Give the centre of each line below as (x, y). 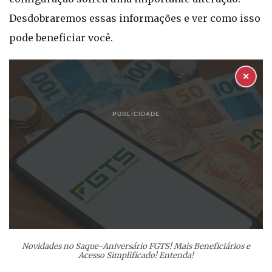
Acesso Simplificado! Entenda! (136, 255)
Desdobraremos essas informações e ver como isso (135, 18)
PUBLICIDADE (136, 114)
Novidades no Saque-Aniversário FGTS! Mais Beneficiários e (136, 246)
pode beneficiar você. (61, 38)
